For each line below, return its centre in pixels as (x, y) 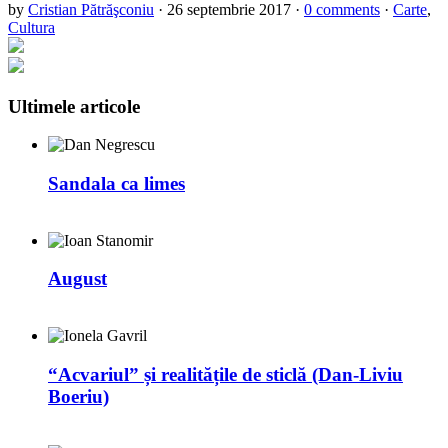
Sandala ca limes (116, 183)
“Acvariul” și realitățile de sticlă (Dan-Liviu (225, 374)
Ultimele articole (74, 106)
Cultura (31, 27)
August (77, 279)
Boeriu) (78, 396)
